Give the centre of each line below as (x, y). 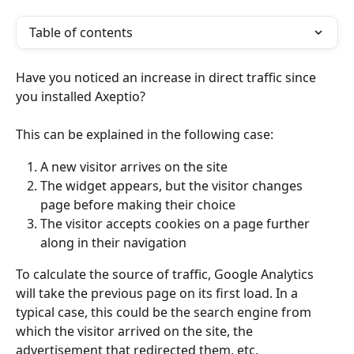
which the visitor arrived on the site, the (136, 331)
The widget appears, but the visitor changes (173, 186)
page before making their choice (138, 205)
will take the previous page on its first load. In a (158, 294)
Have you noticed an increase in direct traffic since (168, 77)
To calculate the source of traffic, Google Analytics (166, 275)
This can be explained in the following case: (145, 135)
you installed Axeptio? (81, 96)
